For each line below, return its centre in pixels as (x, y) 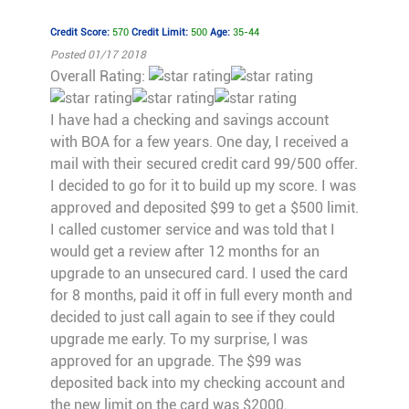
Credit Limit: (159, 33)
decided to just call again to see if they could (192, 318)
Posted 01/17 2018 (98, 55)
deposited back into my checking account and (197, 383)
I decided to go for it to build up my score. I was (203, 186)
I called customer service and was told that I (192, 230)
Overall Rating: (99, 77)
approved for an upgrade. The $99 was (175, 362)
